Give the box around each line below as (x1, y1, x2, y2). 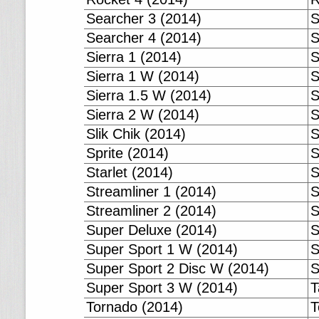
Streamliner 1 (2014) (86, 184, 216, 199)
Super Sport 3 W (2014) (86, 280, 238, 296)
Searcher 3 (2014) (86, 11, 202, 26)
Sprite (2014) (86, 145, 169, 161)
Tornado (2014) (86, 299, 183, 315)
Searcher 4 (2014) (86, 30, 202, 46)
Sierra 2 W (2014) (86, 107, 199, 122)
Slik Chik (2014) (86, 126, 186, 142)
